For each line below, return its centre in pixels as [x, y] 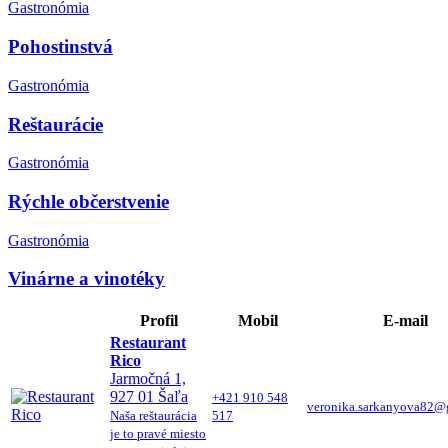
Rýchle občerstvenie [88, 201]
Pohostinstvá [60, 47]
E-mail [405, 321]
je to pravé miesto [158, 434]
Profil [159, 321]
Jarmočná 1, [148, 379]
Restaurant [148, 343]
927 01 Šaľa [149, 397]
